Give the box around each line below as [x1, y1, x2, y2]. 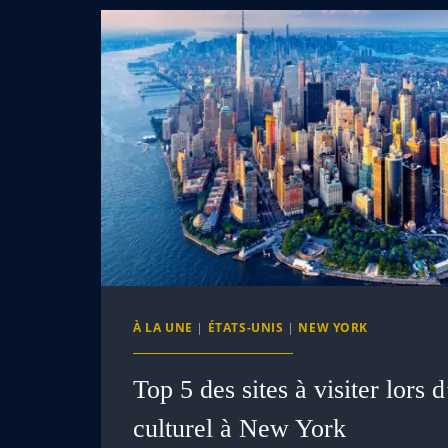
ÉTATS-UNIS [207, 318, 284, 335]
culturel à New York [133, 413, 346, 443]
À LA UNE [133, 318, 193, 335]
